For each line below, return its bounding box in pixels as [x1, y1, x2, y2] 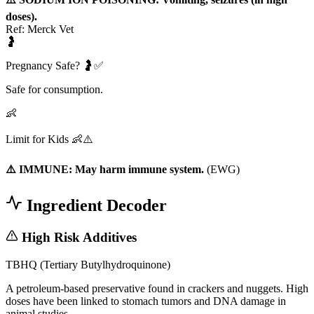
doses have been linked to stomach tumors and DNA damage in [6, 294, 286, 307]
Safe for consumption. [6, 83, 103, 96]
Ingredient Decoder [22, 196, 167, 215]
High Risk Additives [18, 229, 137, 245]
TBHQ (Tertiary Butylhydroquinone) [6, 258, 170, 271]
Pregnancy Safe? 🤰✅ [6, 60, 104, 72]
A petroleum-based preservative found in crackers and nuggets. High [6, 282, 308, 294]
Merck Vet [27, 23, 74, 36]
